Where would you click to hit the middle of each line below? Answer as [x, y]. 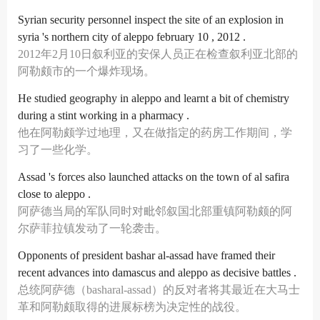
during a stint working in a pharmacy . [104, 115]
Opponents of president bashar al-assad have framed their [146, 255]
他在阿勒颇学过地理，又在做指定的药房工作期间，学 [155, 132]
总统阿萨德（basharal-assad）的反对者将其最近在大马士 [159, 290]
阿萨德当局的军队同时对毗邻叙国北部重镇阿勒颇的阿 [155, 211]
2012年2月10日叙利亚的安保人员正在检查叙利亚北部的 [158, 54]
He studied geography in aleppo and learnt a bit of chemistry [154, 98]
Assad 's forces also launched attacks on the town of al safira [154, 177]
